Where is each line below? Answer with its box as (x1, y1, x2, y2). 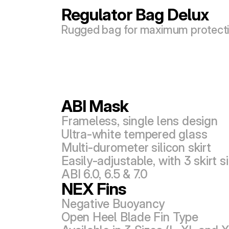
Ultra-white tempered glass (61, 127, 208, 142)
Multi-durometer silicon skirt (61, 140, 211, 155)
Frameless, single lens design (61, 113, 218, 128)
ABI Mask (61, 96, 129, 116)
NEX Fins (61, 179, 126, 199)
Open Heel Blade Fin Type (61, 210, 198, 224)
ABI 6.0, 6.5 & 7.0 (61, 167, 148, 181)
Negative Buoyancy (61, 196, 165, 211)
